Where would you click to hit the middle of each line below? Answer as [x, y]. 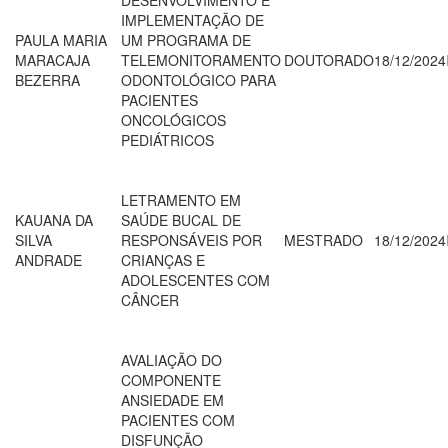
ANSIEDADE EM [172, 399]
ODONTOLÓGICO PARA [198, 79]
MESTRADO [323, 239]
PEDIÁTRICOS [167, 139]
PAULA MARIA [61, 39]
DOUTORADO [329, 59]
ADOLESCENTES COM [195, 279]
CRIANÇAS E [163, 259]
